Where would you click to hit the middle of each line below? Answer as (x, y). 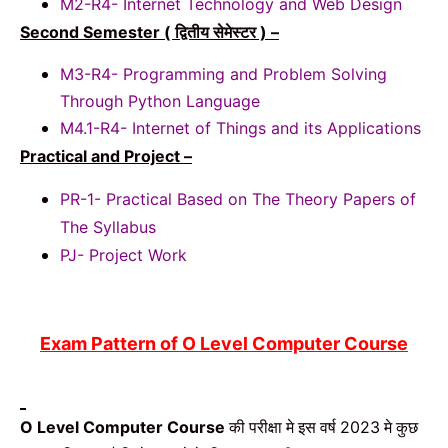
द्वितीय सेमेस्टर (215, 31)
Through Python (120, 101)
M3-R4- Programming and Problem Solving (223, 74)
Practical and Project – (106, 156)
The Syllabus (110, 226)
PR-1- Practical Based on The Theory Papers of (238, 198)
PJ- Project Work (123, 254)
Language (223, 101)
